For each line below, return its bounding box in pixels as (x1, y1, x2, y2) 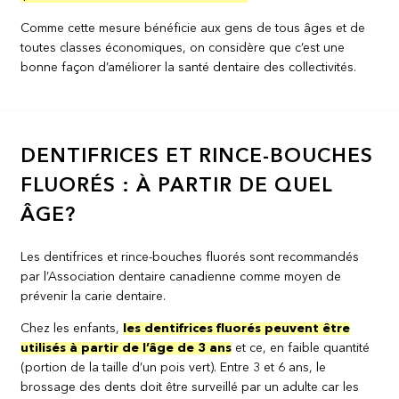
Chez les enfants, (20, 322, 124, 335)
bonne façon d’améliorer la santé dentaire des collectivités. (20, 61, 357, 75)
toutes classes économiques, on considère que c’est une (20, 42, 346, 55)
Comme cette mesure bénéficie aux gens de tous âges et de (20, 22, 366, 36)
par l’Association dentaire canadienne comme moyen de (20, 270, 342, 283)
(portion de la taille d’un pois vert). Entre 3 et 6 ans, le (20, 361, 327, 374)
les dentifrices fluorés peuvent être (123, 322, 351, 335)
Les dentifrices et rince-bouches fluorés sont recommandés (20, 250, 360, 264)
